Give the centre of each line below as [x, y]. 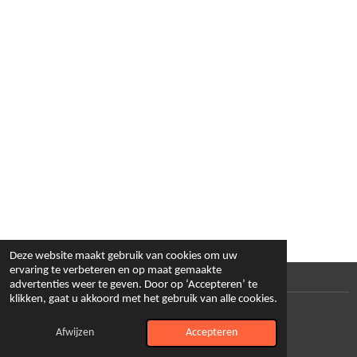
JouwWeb [75, 324]
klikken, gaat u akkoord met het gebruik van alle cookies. [143, 299]
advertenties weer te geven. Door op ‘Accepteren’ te [133, 285]
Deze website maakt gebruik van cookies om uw [124, 256]
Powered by [32, 324]
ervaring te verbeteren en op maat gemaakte [116, 271]
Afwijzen [75, 333]
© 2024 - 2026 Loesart [58, 306]
